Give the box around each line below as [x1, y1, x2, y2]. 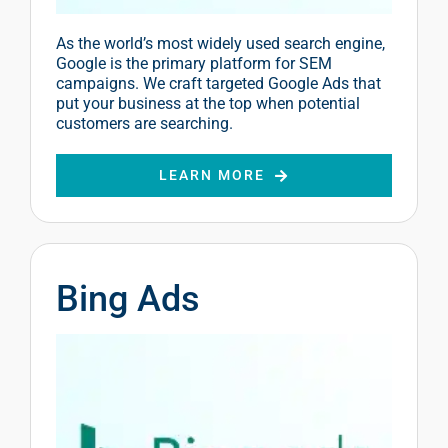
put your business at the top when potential [56, 94, 360, 114]
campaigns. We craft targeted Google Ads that [56, 74, 381, 94]
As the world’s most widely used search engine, [56, 34, 385, 54]
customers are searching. [56, 114, 233, 134]
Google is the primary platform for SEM [56, 54, 332, 74]
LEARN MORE [159, 167, 266, 184]
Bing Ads [56, 278, 200, 321]
